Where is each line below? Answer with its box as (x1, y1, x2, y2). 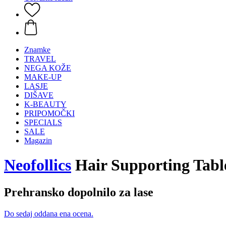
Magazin (24, 136, 52, 145)
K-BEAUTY (24, 100, 67, 108)
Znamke (24, 45, 50, 54)
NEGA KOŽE (24, 64, 71, 72)
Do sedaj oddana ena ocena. (4, 209, 93, 218)
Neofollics (4, 156, 71, 175)
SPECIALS (24, 118, 62, 127)
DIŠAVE (24, 91, 53, 99)
